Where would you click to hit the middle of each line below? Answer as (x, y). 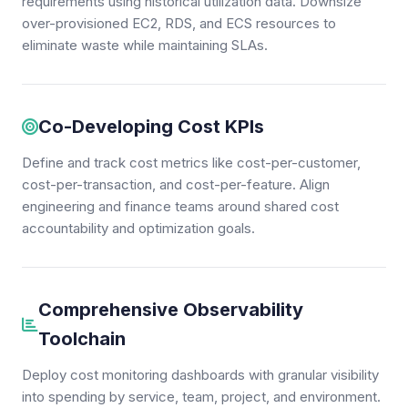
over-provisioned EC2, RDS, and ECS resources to (179, 23)
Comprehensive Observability (171, 310)
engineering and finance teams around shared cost (180, 206)
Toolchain (82, 339)
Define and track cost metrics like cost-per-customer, (191, 163)
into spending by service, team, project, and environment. (201, 397)
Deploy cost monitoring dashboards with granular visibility (200, 375)
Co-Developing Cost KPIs (151, 127)
